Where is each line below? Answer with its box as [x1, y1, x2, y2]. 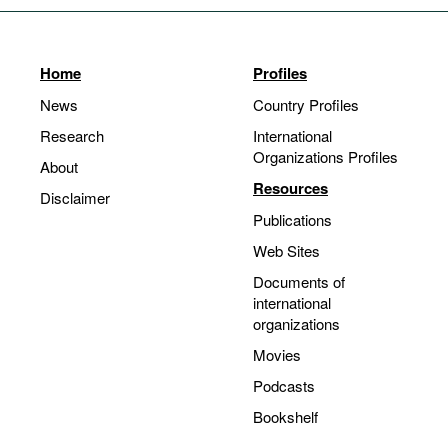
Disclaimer [40, 187, 110, 208]
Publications [253, 209, 332, 230]
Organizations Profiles [253, 146, 398, 167]
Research [40, 125, 104, 146]
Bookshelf [253, 406, 318, 427]
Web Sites [253, 240, 320, 261]
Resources [253, 177, 328, 199]
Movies [253, 344, 301, 365]
